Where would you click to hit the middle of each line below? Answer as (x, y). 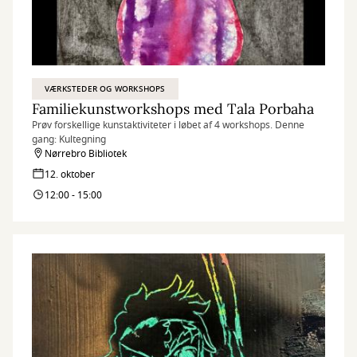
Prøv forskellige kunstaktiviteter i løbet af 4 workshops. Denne (168, 125)
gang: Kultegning (69, 139)
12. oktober (70, 175)
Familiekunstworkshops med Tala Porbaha (173, 109)
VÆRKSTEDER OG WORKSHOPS (105, 89)
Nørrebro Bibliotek (86, 154)
